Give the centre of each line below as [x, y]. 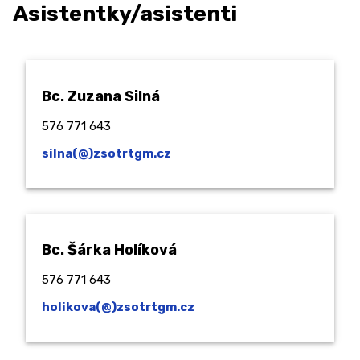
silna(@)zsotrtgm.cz [106, 153]
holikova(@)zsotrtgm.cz [118, 307]
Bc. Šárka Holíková [109, 250]
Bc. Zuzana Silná [101, 96]
